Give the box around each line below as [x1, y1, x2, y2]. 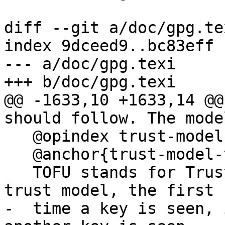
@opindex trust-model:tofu [4, 127, 33, 146]
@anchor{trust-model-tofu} [4, 145, 33, 164]
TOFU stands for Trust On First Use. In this [4, 163, 33, 182]
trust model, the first [4, 181, 214, 200]
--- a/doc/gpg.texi [4, 55, 176, 73]
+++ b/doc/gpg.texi [4, 73, 176, 91]
